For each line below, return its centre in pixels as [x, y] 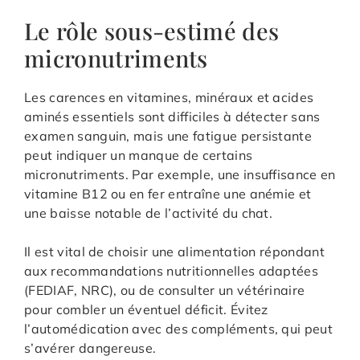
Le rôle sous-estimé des [152, 30]
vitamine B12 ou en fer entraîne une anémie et [168, 193]
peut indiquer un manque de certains [139, 155]
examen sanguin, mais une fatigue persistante [168, 135]
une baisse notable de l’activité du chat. [149, 213]
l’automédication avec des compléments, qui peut [179, 328]
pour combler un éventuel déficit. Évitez [146, 309]
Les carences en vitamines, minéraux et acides [169, 97]
